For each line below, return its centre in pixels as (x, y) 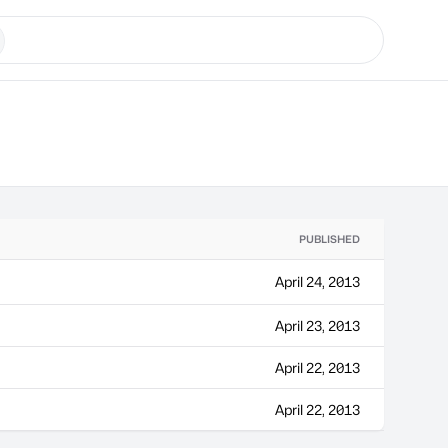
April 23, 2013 (317, 325)
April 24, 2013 (317, 281)
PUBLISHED (329, 239)
